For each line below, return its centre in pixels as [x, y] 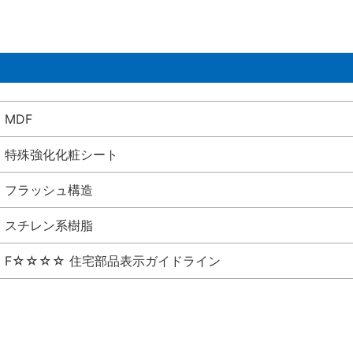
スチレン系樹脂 [49, 226]
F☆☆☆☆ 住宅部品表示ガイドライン [113, 261]
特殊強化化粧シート [61, 155]
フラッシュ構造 [49, 190]
